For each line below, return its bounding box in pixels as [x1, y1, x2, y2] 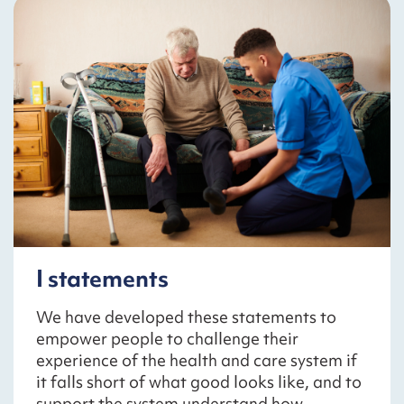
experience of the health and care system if [36, 349, 357, 372]
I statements [36, 263, 169, 295]
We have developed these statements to [36, 306, 336, 329]
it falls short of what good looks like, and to [36, 371, 362, 394]
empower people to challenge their [36, 327, 298, 351]
